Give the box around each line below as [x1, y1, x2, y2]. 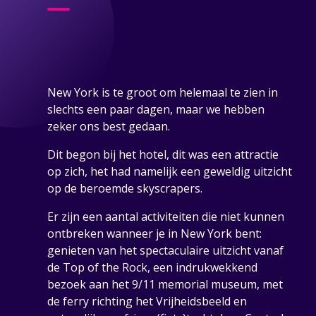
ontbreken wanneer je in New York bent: [47, 226, 262, 242]
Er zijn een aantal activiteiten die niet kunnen [47, 209, 284, 225]
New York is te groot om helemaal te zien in [47, 85, 278, 101]
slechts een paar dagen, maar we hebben [47, 102, 265, 118]
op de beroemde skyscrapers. [47, 181, 202, 197]
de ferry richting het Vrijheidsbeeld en [47, 293, 247, 310]
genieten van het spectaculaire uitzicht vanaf [47, 243, 284, 259]
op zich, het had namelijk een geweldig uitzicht [47, 164, 292, 180]
